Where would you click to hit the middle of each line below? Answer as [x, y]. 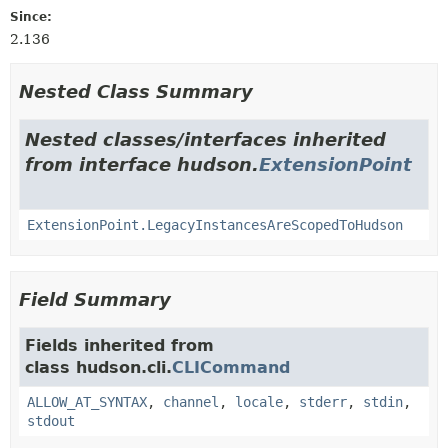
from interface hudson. [142, 164]
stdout [51, 420]
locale [259, 401]
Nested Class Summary [136, 91]
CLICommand [231, 367]
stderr [323, 401]
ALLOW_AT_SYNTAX [87, 401]
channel [191, 401]
